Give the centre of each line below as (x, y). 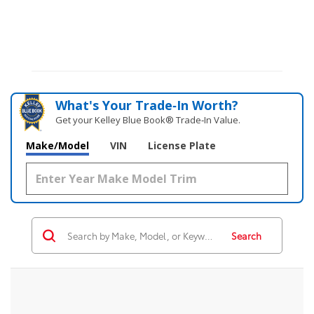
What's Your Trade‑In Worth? (147, 105)
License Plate (182, 146)
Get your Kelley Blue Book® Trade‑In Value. (148, 120)
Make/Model (57, 146)
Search (246, 236)
